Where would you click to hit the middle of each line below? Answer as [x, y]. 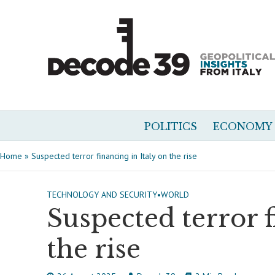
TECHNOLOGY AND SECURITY [102, 195]
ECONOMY [243, 126]
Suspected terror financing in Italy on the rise [114, 156]
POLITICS [171, 126]
